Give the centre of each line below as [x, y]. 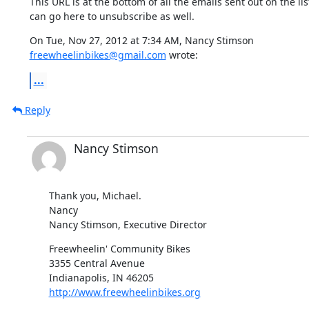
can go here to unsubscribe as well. [112, 16]
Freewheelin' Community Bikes [119, 248]
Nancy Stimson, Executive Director [128, 224]
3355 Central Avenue [97, 263]
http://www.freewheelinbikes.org [124, 292]
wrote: [182, 54]
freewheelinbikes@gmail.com [98, 54]
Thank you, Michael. [95, 195]
